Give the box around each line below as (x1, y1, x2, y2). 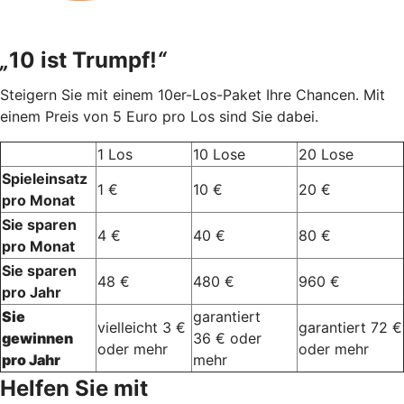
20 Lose (298, 145, 353, 164)
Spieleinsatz (2, 170, 87, 188)
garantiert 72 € (298, 318, 402, 337)
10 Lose (193, 145, 245, 164)
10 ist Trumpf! (9, 47, 157, 74)
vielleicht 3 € (97, 318, 186, 337)
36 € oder (193, 329, 262, 348)
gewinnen (2, 329, 73, 348)
